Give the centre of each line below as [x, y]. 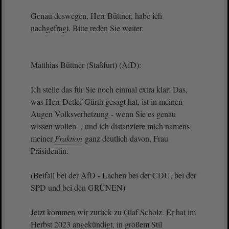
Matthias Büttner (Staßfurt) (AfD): [87, 65]
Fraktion [68, 138]
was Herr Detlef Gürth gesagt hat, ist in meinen [107, 101]
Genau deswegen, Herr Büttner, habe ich [96, 16]
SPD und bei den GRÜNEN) [78, 187]
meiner [43, 138]
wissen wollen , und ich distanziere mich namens [110, 126]
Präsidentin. [50, 151]
